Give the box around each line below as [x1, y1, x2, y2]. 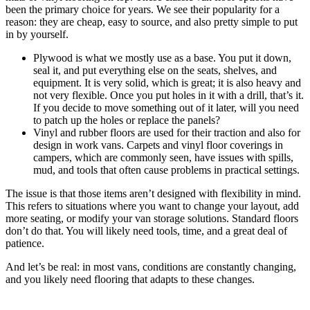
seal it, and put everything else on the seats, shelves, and [33, 64, 277, 76]
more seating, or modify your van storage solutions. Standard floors [6, 212, 298, 224]
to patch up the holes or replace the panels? [33, 113, 220, 126]
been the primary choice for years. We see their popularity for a [6, 3, 280, 15]
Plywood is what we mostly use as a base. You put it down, [33, 51, 291, 64]
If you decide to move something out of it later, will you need [33, 101, 299, 113]
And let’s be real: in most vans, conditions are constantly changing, [6, 260, 296, 273]
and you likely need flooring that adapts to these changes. [6, 273, 255, 285]
